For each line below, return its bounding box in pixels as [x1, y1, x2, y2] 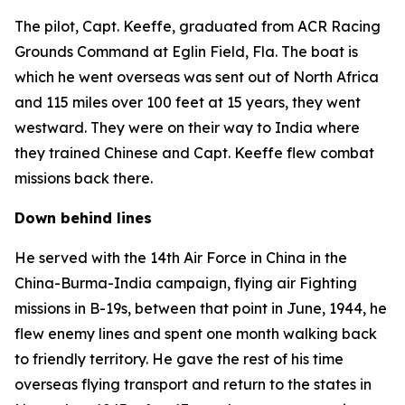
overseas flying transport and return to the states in [14, 375, 372, 393]
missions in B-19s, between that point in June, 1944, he [14, 299, 387, 317]
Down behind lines [14, 209, 152, 227]
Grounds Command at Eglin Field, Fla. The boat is [14, 42, 358, 61]
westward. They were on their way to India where [14, 118, 360, 137]
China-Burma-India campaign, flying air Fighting [14, 274, 357, 292]
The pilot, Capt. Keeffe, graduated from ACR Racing [14, 17, 381, 35]
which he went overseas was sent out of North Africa [14, 68, 379, 86]
